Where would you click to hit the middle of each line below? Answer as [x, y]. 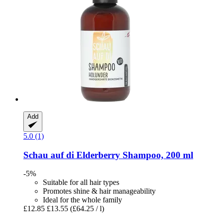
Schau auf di [49, 155]
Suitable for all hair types [81, 182]
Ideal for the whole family [82, 200]
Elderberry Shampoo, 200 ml [134, 155]
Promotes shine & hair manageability [99, 191]
